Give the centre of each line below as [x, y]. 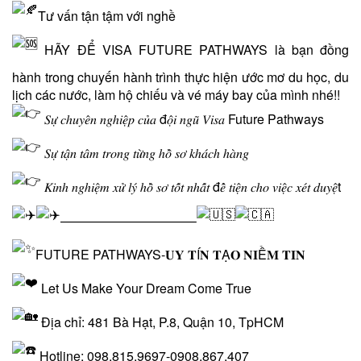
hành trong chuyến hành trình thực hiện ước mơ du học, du [180, 77]
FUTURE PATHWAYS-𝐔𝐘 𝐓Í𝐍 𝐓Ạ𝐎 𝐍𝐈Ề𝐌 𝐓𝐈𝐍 [170, 254]
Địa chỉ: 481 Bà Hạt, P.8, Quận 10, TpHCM [161, 322]
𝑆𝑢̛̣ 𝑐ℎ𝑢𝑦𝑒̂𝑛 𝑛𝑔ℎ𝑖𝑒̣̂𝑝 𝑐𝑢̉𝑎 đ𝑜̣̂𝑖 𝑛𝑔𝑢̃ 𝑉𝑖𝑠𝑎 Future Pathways [183, 118]
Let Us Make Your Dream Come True [145, 288]
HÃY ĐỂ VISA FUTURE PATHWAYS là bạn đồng [193, 49]
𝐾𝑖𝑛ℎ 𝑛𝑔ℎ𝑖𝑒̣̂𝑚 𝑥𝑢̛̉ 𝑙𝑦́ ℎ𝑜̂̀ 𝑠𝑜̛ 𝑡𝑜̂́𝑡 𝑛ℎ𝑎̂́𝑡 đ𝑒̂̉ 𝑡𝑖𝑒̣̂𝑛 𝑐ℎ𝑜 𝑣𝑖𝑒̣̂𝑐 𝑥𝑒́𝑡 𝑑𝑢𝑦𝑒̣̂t [191, 186]
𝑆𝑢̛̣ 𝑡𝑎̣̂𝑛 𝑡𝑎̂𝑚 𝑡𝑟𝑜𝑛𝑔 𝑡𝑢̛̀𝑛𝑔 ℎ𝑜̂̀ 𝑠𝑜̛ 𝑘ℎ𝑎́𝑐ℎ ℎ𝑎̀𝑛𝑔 [145, 152]
